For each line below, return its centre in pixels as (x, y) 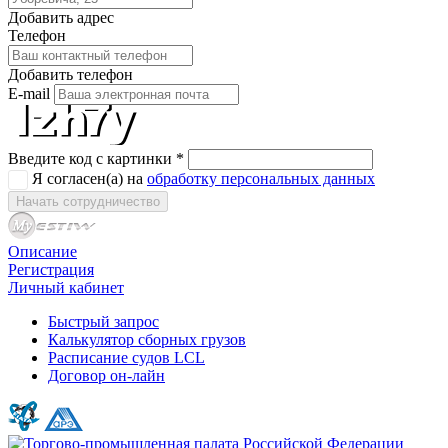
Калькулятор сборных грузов (147, 339)
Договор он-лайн (106, 375)
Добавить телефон (70, 75)
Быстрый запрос (103, 321)
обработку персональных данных (261, 179)
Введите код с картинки (92, 159)
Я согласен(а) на (89, 179)
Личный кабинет (66, 287)
